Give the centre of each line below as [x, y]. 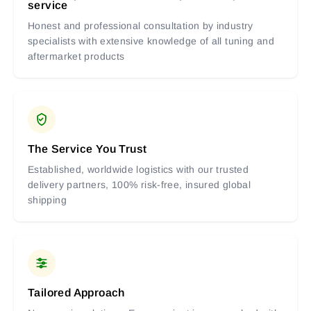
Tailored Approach [76, 293]
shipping [47, 200]
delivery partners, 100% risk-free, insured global [140, 185]
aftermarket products [76, 57]
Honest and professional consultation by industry [141, 26]
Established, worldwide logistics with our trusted [138, 170]
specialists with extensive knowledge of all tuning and [151, 41]
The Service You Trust [87, 149]
